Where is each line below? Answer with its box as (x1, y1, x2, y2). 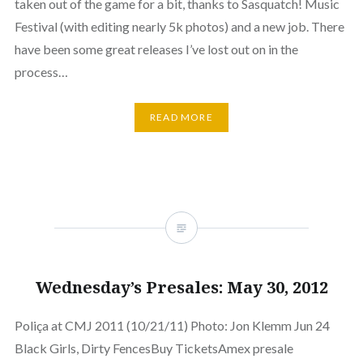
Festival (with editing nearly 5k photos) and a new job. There (14, 19, 344, 34)
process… (14, 64, 68, 79)
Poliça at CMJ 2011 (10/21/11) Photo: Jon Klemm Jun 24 (14, 317, 330, 333)
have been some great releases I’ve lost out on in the (14, 41, 298, 57)
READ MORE (150, 111, 213, 124)
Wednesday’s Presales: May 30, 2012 (35, 275, 328, 298)
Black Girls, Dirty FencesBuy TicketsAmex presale (14, 340, 293, 356)
